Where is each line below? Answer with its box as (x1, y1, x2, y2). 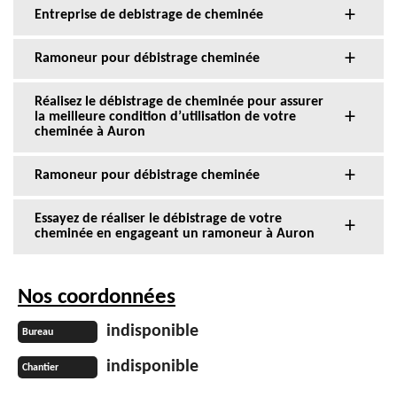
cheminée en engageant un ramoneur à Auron (35, 227, 315, 242)
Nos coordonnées (18, 286, 175, 309)
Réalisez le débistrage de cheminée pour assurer (35, 95, 323, 110)
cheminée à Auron (35, 125, 145, 140)
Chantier (22, 362, 58, 374)
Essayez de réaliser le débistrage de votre (35, 212, 282, 227)
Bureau (22, 327, 53, 339)
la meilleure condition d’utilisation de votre (35, 110, 296, 125)
